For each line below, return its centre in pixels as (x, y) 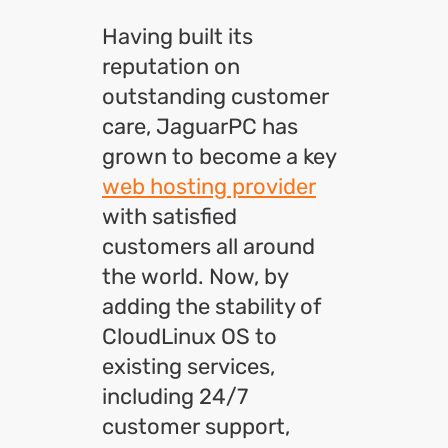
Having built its (177, 36)
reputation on (171, 66)
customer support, (196, 426)
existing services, (188, 366)
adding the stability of (211, 306)
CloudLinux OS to (189, 336)
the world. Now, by (195, 276)
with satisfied (169, 216)
